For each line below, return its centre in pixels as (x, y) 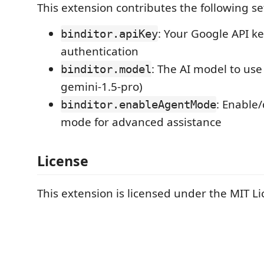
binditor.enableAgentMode (138, 104)
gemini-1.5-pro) (102, 87)
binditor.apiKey (109, 34)
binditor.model (106, 69)
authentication (100, 51)
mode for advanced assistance (141, 122)
